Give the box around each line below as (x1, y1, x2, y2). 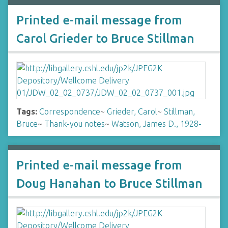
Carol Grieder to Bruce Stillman (16, 32, 194, 45)
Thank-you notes (44, 119, 105, 128)
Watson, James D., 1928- (111, 119, 202, 128)
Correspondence (39, 107, 100, 116)
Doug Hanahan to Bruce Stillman (16, 177, 203, 190)
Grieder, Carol (107, 107, 157, 116)
